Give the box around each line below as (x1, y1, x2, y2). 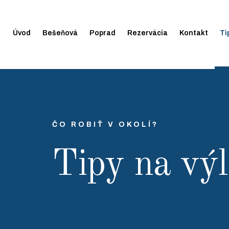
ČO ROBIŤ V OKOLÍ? (52, 121, 158, 128)
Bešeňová (42, 29, 78, 37)
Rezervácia (127, 29, 168, 37)
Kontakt (179, 29, 208, 37)
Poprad (89, 29, 116, 37)
